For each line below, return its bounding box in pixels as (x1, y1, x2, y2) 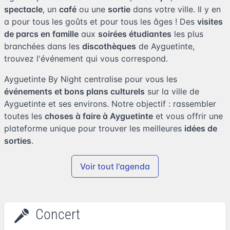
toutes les (4, 111, 45, 121)
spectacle (4, 4, 43, 14)
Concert (32, 206, 80, 223)
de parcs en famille (4, 29, 79, 39)
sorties (4, 136, 31, 146)
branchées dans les (4, 41, 82, 51)
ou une (76, 4, 108, 14)
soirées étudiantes (98, 29, 171, 39)
